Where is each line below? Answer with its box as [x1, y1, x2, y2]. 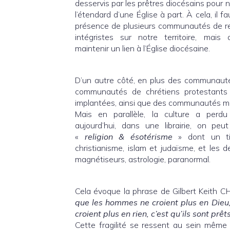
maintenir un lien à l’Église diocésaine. [75, 43, 210, 53]
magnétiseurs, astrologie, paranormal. [75, 154, 210, 164]
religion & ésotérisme [84, 131, 172, 142]
